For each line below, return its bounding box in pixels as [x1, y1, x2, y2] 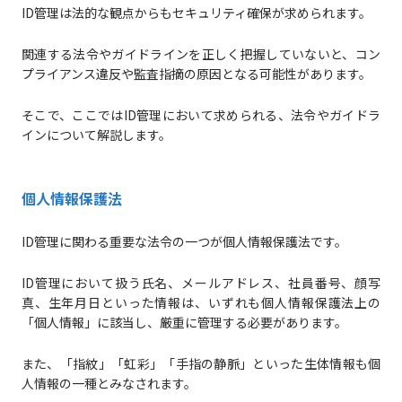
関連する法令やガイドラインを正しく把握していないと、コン [21, 45, 381, 64]
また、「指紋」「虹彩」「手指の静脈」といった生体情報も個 [21, 354, 381, 373]
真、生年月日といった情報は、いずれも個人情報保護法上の [21, 293, 381, 312]
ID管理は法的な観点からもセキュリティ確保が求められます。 [21, 4, 371, 22]
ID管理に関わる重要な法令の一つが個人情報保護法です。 [21, 232, 347, 251]
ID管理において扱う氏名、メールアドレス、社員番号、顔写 [21, 274, 381, 293]
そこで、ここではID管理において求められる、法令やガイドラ [21, 106, 381, 125]
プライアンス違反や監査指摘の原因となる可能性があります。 [21, 65, 371, 83]
